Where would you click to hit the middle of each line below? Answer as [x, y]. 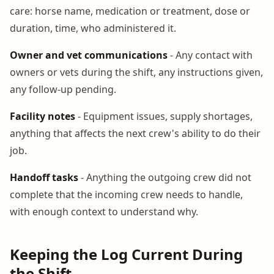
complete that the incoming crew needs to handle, [126, 194]
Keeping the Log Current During [126, 254]
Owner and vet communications [89, 55]
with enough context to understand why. [104, 211]
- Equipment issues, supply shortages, [164, 116]
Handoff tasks [44, 177]
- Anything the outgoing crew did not [165, 177]
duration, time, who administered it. [93, 28]
